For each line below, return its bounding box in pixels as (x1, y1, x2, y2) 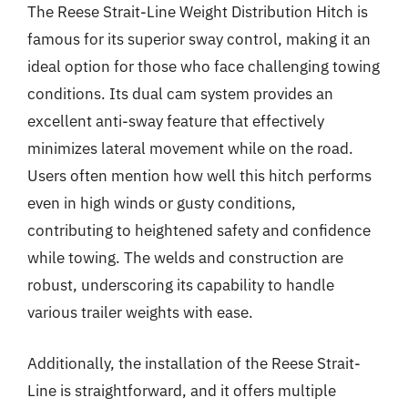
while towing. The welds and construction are (27, 248, 343, 268)
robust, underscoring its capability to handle (27, 275, 334, 295)
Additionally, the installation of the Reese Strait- (27, 352, 361, 373)
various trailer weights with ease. (27, 302, 253, 322)
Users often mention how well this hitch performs (27, 166, 372, 186)
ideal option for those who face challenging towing (27, 56, 380, 76)
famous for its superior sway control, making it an (27, 29, 371, 49)
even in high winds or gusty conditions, (27, 193, 296, 213)
